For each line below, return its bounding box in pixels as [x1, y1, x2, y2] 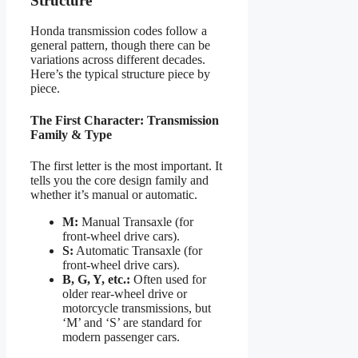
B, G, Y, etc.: [62, 272, 130, 286]
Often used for [130, 272, 206, 286]
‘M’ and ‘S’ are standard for [62, 315, 201, 329]
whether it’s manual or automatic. [30, 187, 197, 201]
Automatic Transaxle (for [74, 243, 202, 257]
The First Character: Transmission [30, 113, 219, 127]
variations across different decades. [30, 53, 205, 67]
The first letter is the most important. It [30, 158, 222, 173]
